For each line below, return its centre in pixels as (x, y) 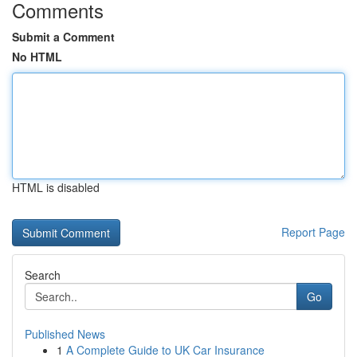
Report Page (313, 232)
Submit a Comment (63, 37)
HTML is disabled (56, 187)
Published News (65, 334)
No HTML (37, 57)
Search (43, 275)
